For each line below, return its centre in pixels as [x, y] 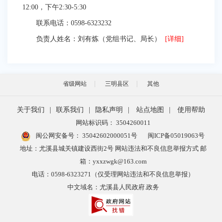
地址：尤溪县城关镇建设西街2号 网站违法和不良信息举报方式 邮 [113, 148]
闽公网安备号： [58, 136]
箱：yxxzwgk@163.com [113, 161]
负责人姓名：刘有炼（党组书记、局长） [94, 39]
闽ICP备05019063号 [176, 136]
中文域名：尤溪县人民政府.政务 [113, 187]
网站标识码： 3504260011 [113, 123]
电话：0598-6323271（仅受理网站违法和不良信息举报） [113, 174]
